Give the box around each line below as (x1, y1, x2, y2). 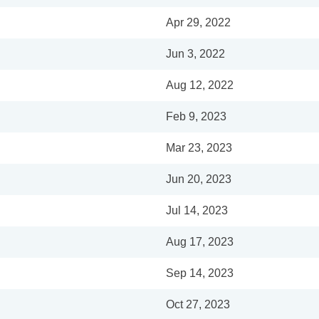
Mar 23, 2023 (166, 142, 232, 154)
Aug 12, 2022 (166, 79, 234, 91)
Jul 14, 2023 (166, 204, 228, 216)
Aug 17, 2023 (166, 236, 234, 248)
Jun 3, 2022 (166, 48, 225, 60)
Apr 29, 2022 (166, 16, 231, 28)
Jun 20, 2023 (166, 173, 231, 185)
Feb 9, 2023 (166, 110, 226, 122)
